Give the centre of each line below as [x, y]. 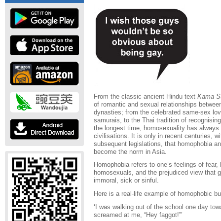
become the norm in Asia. [130, 151]
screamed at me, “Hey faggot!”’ [138, 215]
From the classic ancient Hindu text [146, 96]
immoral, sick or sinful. [126, 181]
